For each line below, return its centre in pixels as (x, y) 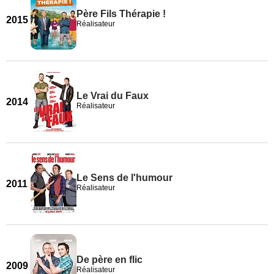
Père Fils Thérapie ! (121, 14)
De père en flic (109, 260)
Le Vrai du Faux (113, 96)
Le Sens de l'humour (124, 178)
